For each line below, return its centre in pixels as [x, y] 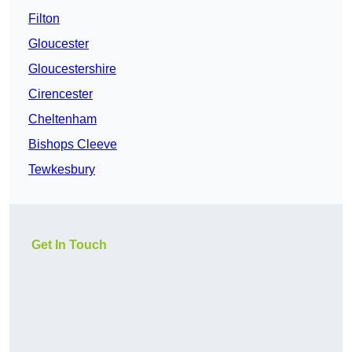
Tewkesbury [62, 170]
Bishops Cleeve [73, 145]
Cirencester [60, 94]
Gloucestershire [72, 69]
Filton [44, 19]
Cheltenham [62, 119]
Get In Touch [69, 245]
